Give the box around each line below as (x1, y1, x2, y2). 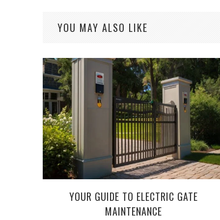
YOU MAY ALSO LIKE (57, 20, 148, 35)
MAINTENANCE (105, 204, 162, 219)
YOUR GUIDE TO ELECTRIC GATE (69, 189, 198, 204)
